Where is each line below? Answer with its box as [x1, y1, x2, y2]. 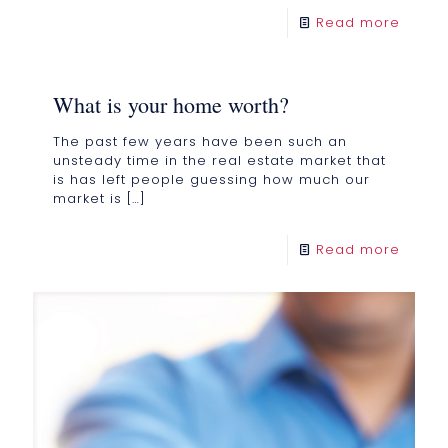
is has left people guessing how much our [53, 170, 370, 190]
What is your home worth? [53, 90, 289, 120]
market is [53, 189, 122, 209]
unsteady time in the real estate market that [53, 151, 386, 171]
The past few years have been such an [53, 132, 347, 152]
